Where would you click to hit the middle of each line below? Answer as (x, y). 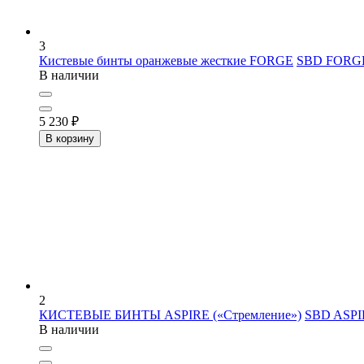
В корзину (70, 138)
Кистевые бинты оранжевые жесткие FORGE (166, 60)
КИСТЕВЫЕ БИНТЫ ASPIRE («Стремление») (170, 314)
